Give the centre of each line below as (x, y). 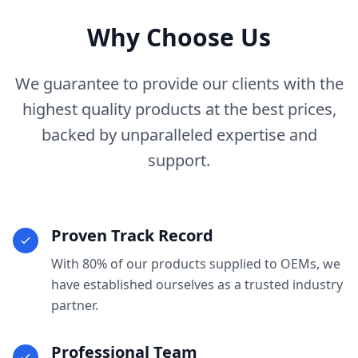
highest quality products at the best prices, (179, 109)
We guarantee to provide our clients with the (179, 84)
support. (179, 161)
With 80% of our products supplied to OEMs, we (196, 264)
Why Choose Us (179, 38)
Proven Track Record (132, 236)
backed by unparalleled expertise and (179, 135)
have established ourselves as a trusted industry (197, 285)
